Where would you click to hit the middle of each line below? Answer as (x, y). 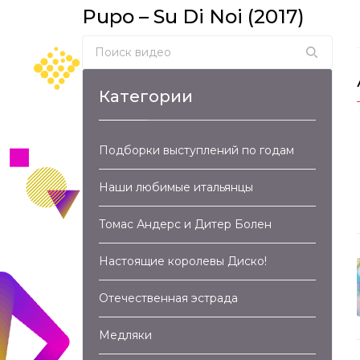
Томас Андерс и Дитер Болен (185, 224)
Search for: (117, 45)
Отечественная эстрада (168, 298)
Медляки (125, 335)
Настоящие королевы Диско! (183, 261)
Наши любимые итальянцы (176, 187)
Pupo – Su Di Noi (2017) (193, 16)
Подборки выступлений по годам (196, 150)
